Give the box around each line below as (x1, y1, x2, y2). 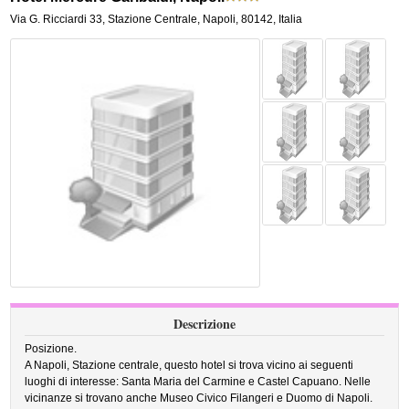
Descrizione (173, 314, 236, 333)
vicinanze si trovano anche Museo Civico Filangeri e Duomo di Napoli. (25, 392, 373, 404)
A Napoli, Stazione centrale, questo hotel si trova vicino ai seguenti (25, 359, 354, 372)
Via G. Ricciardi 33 (10, 13, 103, 26)
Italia (278, 13, 303, 26)
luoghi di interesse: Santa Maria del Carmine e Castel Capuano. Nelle (25, 375, 372, 388)
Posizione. (25, 342, 78, 355)
